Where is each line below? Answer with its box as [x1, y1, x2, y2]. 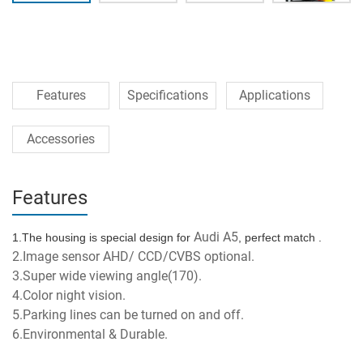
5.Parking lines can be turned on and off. [12, 307, 244, 322]
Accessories [27, 131, 95, 147]
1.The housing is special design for [12, 231, 194, 244]
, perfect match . [238, 231, 322, 244]
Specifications [127, 88, 208, 103]
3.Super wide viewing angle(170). [12, 268, 202, 284]
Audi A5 [194, 229, 238, 245]
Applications [239, 88, 310, 103]
